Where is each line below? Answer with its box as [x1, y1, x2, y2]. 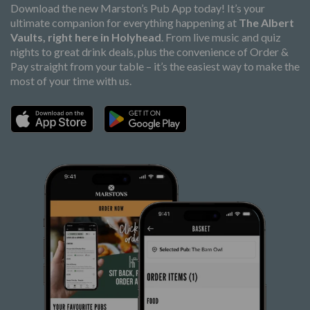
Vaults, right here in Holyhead [10, 30, 161, 44]
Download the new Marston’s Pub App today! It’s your [10, 1, 265, 15]
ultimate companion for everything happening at [10, 16, 239, 30]
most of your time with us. [10, 74, 131, 88]
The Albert [239, 16, 294, 30]
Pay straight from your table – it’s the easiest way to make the [10, 60, 300, 73]
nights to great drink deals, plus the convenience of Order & [10, 45, 289, 59]
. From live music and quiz [161, 30, 281, 44]
